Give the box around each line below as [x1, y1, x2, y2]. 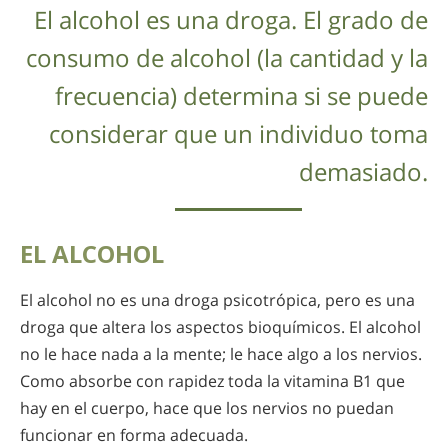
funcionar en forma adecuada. [20, 423, 248, 446]
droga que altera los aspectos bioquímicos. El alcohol [20, 315, 421, 338]
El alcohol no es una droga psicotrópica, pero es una [20, 288, 415, 311]
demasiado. [299, 154, 428, 188]
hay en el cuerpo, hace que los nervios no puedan [20, 396, 394, 419]
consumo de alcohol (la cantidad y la [26, 40, 428, 74]
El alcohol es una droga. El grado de [34, 2, 428, 36]
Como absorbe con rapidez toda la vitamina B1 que [20, 369, 405, 392]
